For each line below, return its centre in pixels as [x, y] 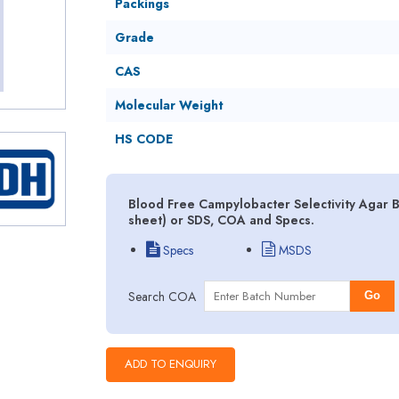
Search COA [162, 296]
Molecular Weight [169, 105]
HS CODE [143, 139]
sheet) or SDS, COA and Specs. [221, 220]
